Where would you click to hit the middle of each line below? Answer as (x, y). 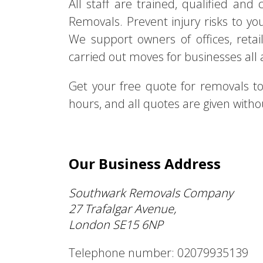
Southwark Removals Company (151, 193)
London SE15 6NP (116, 225)
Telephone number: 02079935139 (159, 253)
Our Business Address (145, 163)
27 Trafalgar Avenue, (122, 209)
